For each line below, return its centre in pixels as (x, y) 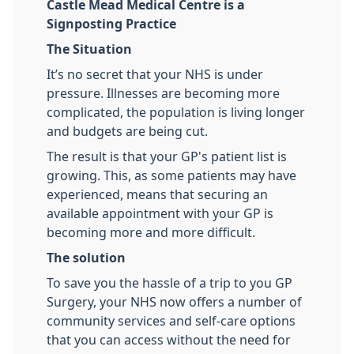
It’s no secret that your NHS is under (155, 75)
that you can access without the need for (169, 340)
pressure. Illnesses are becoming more (163, 94)
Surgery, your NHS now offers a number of (174, 302)
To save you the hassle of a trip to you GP (169, 283)
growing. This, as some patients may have (171, 176)
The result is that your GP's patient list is (167, 157)
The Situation (89, 49)
